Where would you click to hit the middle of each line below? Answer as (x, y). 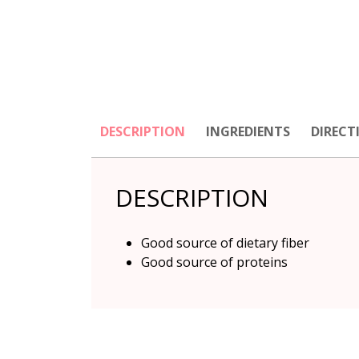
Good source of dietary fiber (225, 243)
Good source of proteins (214, 262)
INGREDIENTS (248, 131)
